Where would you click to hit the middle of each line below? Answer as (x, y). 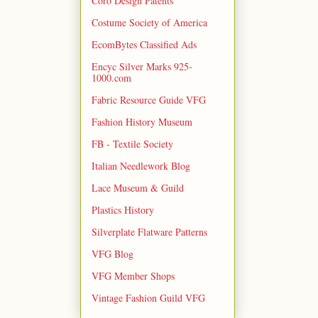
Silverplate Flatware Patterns (149, 232)
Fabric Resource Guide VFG (149, 100)
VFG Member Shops (133, 276)
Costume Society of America (149, 23)
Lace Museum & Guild (138, 188)
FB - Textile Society (132, 144)
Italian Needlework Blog (141, 166)
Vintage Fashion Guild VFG (148, 298)
